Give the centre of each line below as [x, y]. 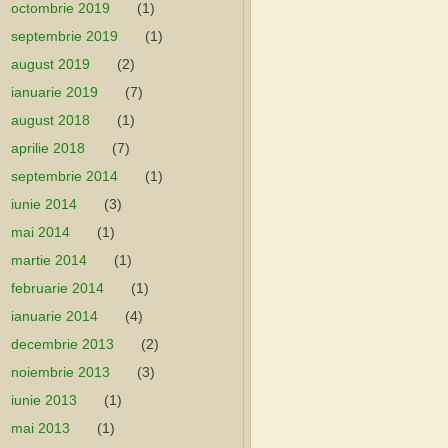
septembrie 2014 [64, 176]
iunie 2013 [44, 400]
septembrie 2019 [64, 36]
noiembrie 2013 [60, 372]
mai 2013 [40, 428]
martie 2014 [49, 260]
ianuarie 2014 [54, 316]
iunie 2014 [44, 204]
